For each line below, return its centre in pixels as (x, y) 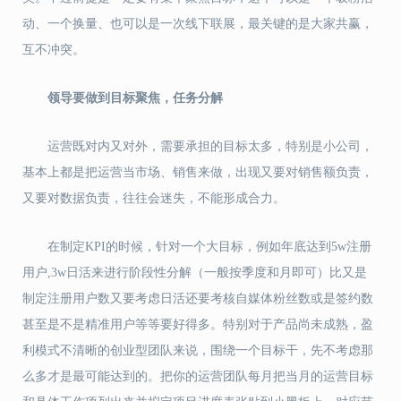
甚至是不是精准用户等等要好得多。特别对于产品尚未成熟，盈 (198, 324)
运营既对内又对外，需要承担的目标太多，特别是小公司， (210, 146)
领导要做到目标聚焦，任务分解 (135, 98)
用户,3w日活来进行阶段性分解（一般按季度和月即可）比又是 (195, 273)
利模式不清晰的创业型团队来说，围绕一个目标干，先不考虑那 (198, 350)
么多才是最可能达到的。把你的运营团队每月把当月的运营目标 (198, 376)
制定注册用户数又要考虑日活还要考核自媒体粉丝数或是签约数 (198, 299)
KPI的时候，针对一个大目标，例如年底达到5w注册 (228, 247)
